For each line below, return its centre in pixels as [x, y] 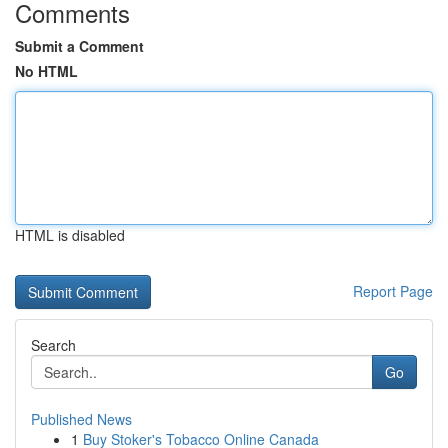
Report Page [393, 291]
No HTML [46, 71]
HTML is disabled [70, 235]
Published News [81, 419]
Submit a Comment [79, 46]
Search [53, 345]
